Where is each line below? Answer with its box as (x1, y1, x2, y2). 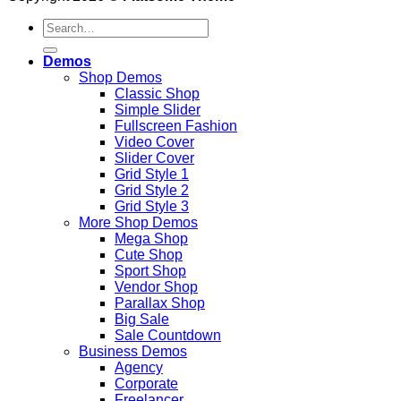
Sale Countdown (115, 327, 221, 343)
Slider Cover (115, 149, 194, 166)
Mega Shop (115, 230, 188, 246)
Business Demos (79, 343, 187, 359)
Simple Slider (115, 101, 200, 117)
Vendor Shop (115, 278, 198, 294)
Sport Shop (115, 262, 186, 278)
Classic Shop (115, 85, 200, 101)
